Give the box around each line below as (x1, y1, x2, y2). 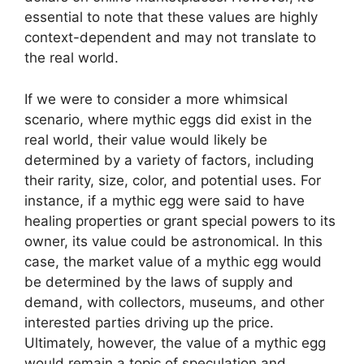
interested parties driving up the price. (24, 314, 274, 331)
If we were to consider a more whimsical (24, 90, 288, 107)
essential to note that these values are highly (24, 9, 318, 25)
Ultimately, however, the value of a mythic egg (24, 334, 326, 351)
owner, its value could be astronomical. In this (24, 232, 323, 249)
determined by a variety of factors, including (24, 151, 314, 168)
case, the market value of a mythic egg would (24, 253, 322, 270)
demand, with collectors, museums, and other (24, 293, 324, 310)
